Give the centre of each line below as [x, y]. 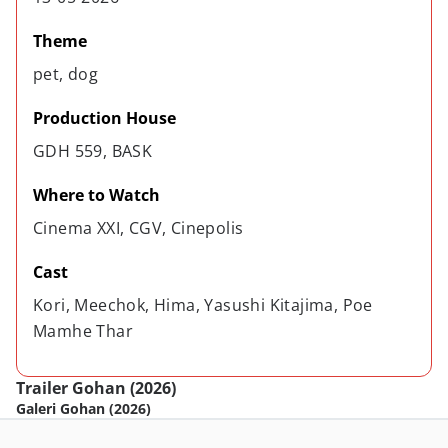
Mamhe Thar [83, 331]
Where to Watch [96, 195]
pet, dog [66, 74]
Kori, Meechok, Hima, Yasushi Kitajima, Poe [205, 305]
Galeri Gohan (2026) [83, 408]
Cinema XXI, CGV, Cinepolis [138, 228]
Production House [104, 118]
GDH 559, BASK [93, 151]
